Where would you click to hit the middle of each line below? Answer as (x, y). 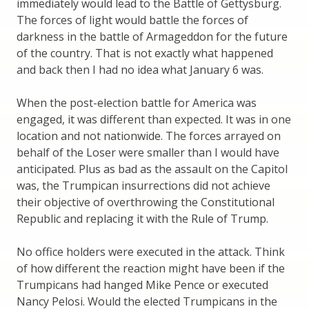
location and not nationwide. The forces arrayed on (149, 136)
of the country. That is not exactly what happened (145, 53)
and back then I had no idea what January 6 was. (140, 70)
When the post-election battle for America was (137, 103)
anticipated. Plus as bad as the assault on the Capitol (152, 169)
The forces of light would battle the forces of (132, 20)
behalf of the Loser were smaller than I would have (148, 153)
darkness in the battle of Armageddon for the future (152, 37)
